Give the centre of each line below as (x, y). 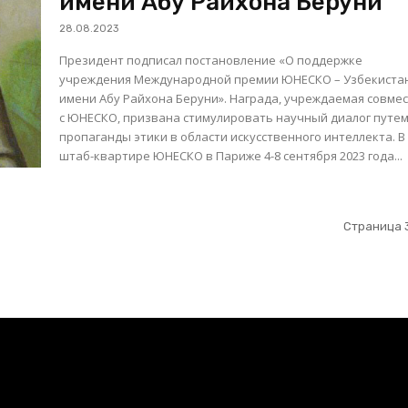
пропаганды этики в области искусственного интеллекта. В (229, 137)
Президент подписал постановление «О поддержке (211, 61)
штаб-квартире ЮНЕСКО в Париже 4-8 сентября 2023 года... (231, 156)
